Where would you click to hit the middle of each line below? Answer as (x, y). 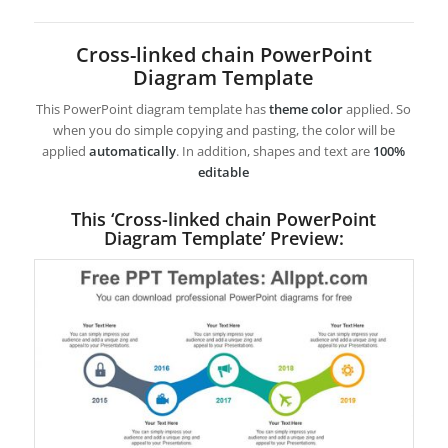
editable (224, 172)
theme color (306, 109)
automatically (133, 151)
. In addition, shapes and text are (275, 151)
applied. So (377, 109)
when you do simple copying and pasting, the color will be (223, 130)
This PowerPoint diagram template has (153, 109)
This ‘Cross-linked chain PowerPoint (224, 219)
